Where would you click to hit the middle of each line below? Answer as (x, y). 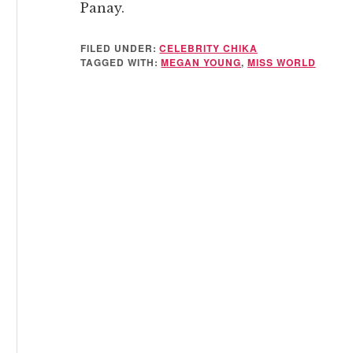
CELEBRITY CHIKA (208, 48)
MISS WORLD (281, 62)
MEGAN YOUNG (201, 62)
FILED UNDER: (120, 48)
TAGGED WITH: (121, 62)
